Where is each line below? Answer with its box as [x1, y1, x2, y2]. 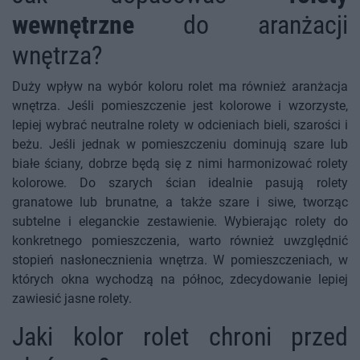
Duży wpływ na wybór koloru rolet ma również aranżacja [12, 79, 348, 95]
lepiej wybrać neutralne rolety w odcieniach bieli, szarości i [12, 117, 348, 133]
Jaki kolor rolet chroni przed [12, 321, 348, 353]
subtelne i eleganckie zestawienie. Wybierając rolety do [12, 214, 348, 230]
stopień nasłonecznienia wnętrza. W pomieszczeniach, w [12, 252, 348, 268]
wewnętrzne [12, 10, 183, 41]
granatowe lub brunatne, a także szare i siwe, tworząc [12, 194, 348, 211]
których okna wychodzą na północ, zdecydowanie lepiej [12, 272, 348, 288]
